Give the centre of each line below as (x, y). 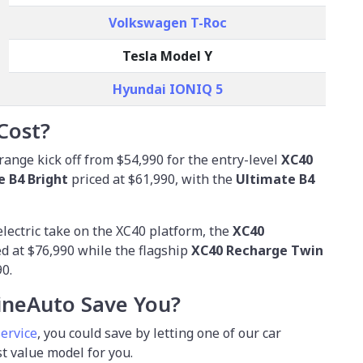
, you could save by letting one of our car (159, 333)
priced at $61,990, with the (154, 179)
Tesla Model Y (167, 56)
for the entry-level (222, 159)
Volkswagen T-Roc (167, 22)
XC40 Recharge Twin (257, 250)
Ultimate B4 (275, 179)
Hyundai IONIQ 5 (167, 89)
